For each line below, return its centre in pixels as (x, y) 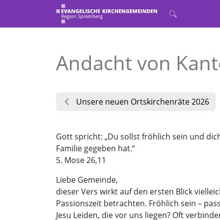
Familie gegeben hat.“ (96, 148)
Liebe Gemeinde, (87, 180)
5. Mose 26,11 (81, 160)
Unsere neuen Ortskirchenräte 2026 (143, 102)
